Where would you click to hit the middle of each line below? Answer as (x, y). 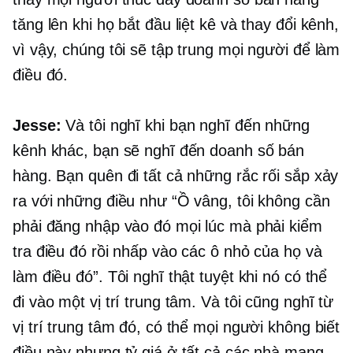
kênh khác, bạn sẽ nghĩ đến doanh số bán (159, 151)
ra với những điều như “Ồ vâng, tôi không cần (171, 201)
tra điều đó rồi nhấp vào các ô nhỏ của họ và (167, 252)
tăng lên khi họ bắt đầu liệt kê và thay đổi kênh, (176, 25)
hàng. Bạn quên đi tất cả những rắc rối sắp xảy (176, 176)
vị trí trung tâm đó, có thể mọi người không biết (176, 327)
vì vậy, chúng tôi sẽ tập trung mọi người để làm (176, 50)
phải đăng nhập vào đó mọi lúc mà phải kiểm (167, 227)
